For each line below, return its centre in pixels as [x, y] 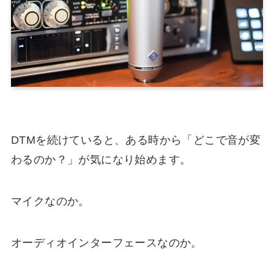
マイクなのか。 [50, 202]
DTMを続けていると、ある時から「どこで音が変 [136, 140]
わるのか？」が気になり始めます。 [101, 160]
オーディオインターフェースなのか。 [106, 243]
